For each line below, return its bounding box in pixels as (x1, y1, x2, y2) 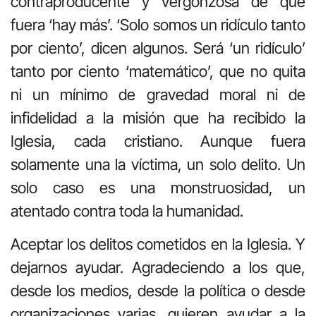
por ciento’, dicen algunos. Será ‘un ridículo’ (11, 38, 305, 57)
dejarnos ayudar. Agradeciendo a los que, (11, 257, 305, 276)
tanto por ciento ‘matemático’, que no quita (11, 61, 305, 80)
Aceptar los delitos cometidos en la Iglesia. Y (11, 234, 305, 253)
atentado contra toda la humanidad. (11, 201, 243, 220)
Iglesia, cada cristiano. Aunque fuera (11, 131, 305, 150)
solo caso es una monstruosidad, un (11, 178, 305, 197)
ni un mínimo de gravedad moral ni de (11, 85, 305, 104)
